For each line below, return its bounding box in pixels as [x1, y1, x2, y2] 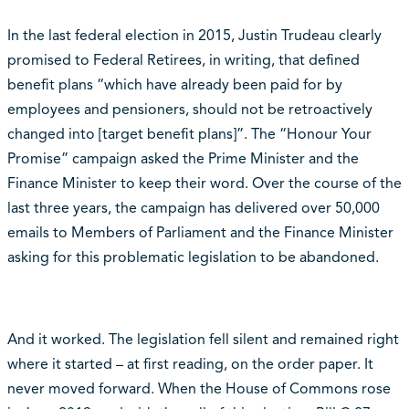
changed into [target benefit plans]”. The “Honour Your [6, 125, 372, 144]
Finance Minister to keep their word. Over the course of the [6, 174, 402, 194]
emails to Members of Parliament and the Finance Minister [6, 224, 393, 243]
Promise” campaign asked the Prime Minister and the [6, 150, 359, 169]
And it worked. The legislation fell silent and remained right [6, 330, 399, 350]
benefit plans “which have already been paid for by [6, 76, 342, 95]
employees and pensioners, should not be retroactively [6, 100, 372, 120]
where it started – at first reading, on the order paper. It [6, 355, 373, 374]
